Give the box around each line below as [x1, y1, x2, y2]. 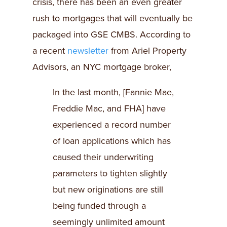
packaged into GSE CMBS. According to [32, 29, 191, 41]
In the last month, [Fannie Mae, [53, 87, 174, 98]
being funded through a [53, 200, 146, 212]
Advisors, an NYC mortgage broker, [32, 61, 171, 73]
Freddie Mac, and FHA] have [53, 103, 166, 115]
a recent [32, 45, 67, 57]
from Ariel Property [108, 45, 186, 57]
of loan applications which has [53, 135, 171, 147]
